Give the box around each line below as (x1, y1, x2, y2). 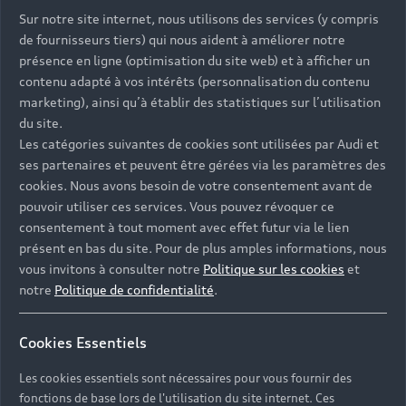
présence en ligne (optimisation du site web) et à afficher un (19, 53, 370, 69)
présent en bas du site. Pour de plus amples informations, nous (19, 240, 387, 256)
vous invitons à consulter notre (19, 261, 203, 277)
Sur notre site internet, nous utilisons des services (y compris (19, 11, 379, 27)
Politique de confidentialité (54, 282, 214, 298)
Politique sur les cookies (203, 261, 344, 277)
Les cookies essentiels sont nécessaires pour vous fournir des (19, 371, 352, 386)
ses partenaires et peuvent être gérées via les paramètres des (19, 157, 386, 173)
